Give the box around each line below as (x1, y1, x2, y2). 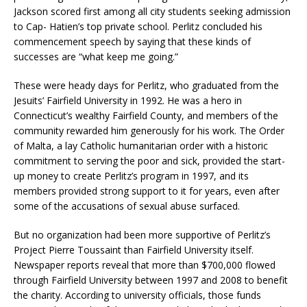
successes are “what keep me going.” (14, 49, 178, 63)
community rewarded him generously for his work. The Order (14, 123, 284, 137)
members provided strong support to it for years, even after (14, 184, 280, 197)
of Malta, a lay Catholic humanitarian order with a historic (14, 138, 268, 152)
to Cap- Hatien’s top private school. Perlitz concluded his (14, 19, 262, 33)
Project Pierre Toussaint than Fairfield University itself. (14, 243, 254, 256)
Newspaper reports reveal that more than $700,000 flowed (14, 258, 275, 271)
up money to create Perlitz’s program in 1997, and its (14, 169, 249, 182)
